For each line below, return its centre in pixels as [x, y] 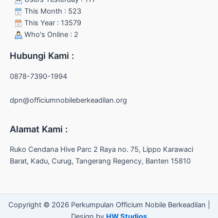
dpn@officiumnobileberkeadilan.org [68, 100]
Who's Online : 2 [50, 35]
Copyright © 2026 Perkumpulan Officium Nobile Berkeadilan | [109, 205]
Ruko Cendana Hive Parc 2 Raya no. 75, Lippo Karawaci [101, 149]
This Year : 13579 [52, 23]
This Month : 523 [52, 11]
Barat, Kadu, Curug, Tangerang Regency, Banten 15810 [100, 161]
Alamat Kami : [39, 129]
